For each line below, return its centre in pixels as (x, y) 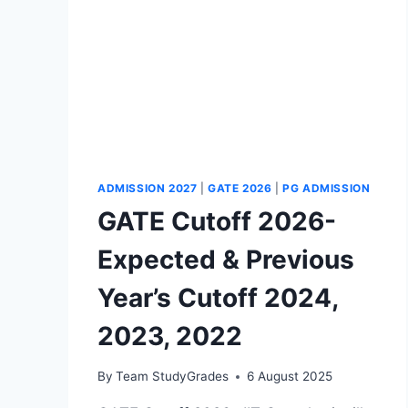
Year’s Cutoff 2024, (218, 297)
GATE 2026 (240, 188)
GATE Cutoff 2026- (217, 221)
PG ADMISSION (326, 188)
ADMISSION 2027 (148, 188)
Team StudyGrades (173, 377)
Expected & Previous (226, 259)
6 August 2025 (290, 377)
